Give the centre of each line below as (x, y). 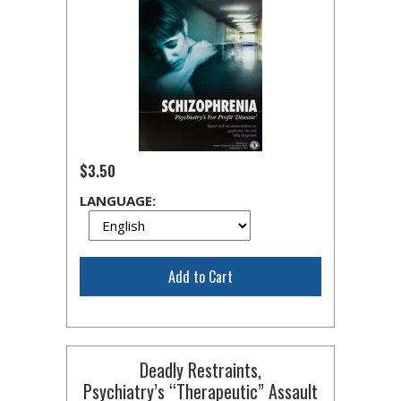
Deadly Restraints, (200, 370)
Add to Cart (200, 277)
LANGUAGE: (118, 200)
